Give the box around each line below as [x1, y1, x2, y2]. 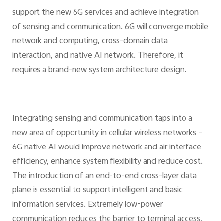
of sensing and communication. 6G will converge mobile [12, 20, 208, 34]
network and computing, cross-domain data [12, 35, 168, 48]
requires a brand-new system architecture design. [12, 63, 186, 77]
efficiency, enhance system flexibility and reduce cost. [12, 155, 203, 169]
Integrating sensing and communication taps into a [12, 112, 192, 126]
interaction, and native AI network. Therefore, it [12, 49, 183, 63]
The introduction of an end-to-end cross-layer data [12, 169, 197, 184]
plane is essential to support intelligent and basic [12, 184, 183, 198]
